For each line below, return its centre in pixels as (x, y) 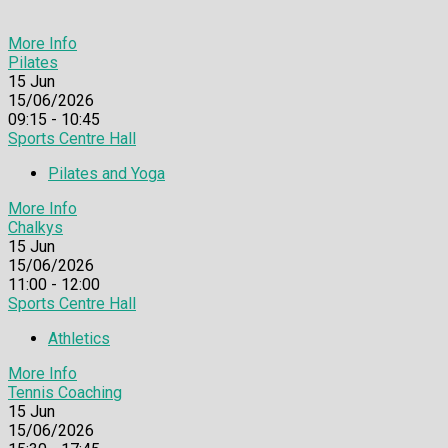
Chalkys (35, 227)
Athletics (79, 338)
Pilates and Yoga (106, 173)
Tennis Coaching (65, 392)
